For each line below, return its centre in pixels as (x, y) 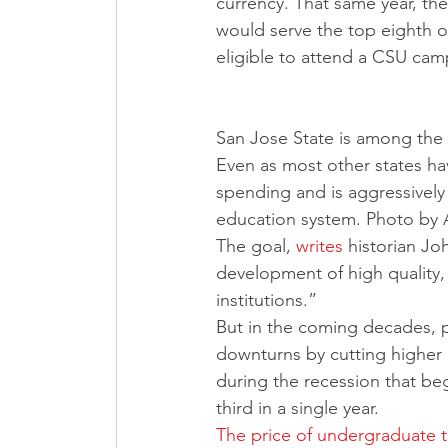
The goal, (256, 245)
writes (319, 245)
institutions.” (266, 299)
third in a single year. (300, 407)
